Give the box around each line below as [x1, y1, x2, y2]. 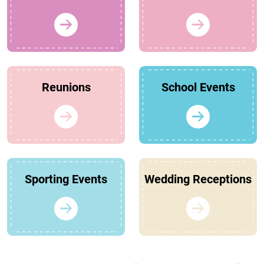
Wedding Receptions [144, 172, 252, 187]
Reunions [41, 80, 91, 95]
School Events [161, 80, 235, 95]
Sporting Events [25, 172, 107, 187]
